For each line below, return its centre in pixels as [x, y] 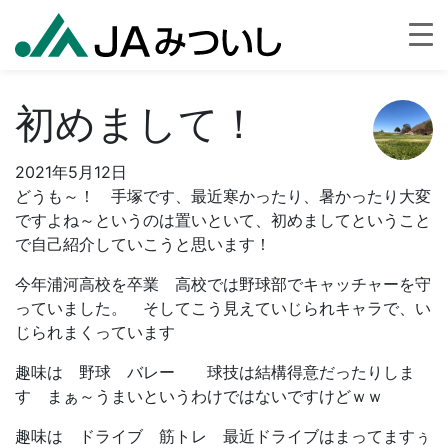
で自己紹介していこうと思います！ [143, 244]
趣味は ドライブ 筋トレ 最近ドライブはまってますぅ [223, 436]
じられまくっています [95, 332]
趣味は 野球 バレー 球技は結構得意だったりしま [215, 372]
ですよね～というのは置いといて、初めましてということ [223, 220]
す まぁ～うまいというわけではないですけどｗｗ [199, 396]
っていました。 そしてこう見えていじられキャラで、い [223, 308]
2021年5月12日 [71, 172]
